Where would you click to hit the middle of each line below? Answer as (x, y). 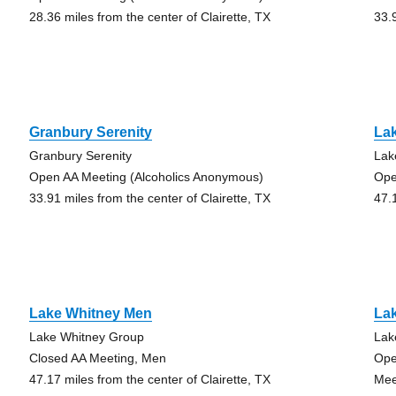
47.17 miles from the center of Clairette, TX (149, 379)
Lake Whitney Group (86, 337)
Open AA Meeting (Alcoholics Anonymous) (146, 177)
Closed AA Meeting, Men (97, 358)
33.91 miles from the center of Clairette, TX (149, 198)
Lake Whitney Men (90, 313)
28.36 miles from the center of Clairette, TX (149, 17)
